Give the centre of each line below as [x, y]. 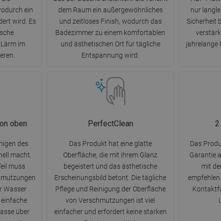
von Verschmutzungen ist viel [110, 201]
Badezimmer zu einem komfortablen [110, 33]
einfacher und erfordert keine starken [110, 212]
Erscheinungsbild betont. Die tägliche [110, 178]
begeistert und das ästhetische [110, 166]
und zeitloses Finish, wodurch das [110, 21]
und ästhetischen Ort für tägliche [110, 44]
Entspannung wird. [110, 55]
